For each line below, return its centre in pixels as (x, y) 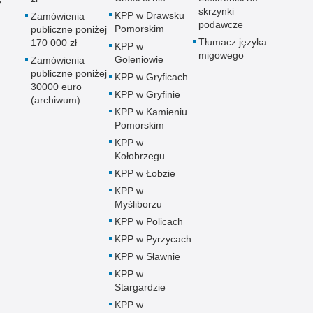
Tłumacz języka (233, 42)
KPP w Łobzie (145, 174)
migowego (221, 56)
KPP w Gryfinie (147, 95)
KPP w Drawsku (150, 16)
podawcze (221, 25)
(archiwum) (56, 100)
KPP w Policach (149, 222)
